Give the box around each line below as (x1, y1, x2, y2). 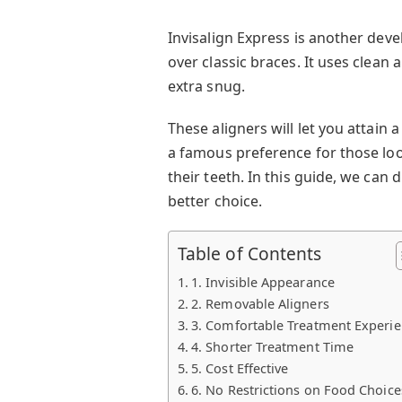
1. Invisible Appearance (191, 273, 335, 291)
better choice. (167, 190, 263, 211)
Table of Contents (177, 240, 322, 266)
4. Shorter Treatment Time (191, 337, 354, 355)
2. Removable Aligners (191, 294, 329, 312)
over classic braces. (167, 52, 301, 73)
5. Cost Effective (191, 359, 289, 377)
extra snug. (167, 76, 245, 97)
